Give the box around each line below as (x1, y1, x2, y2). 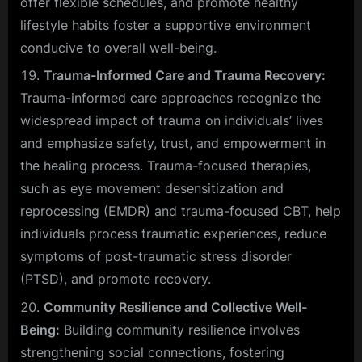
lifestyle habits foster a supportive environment (20, 16, 311, 33)
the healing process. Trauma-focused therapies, (20, 158, 311, 175)
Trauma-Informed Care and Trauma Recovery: (44, 67, 326, 84)
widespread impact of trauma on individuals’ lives (20, 112, 323, 129)
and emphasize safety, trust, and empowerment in (20, 135, 326, 152)
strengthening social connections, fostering (20, 343, 284, 360)
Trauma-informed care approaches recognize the (20, 90, 321, 107)
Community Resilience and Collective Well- (44, 298, 307, 315)
